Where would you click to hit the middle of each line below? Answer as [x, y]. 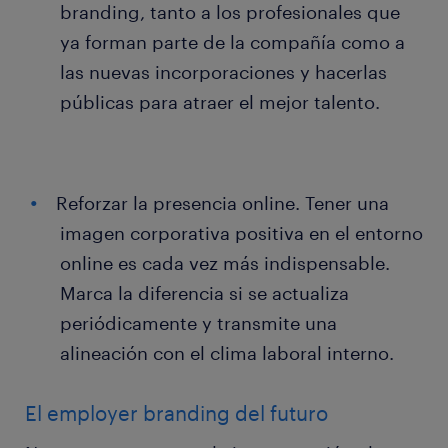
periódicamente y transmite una [198, 323]
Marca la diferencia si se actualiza [204, 293]
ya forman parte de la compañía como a [232, 42]
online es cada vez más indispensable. [225, 263]
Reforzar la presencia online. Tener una [222, 203]
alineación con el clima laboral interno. [227, 353]
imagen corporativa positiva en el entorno [241, 233]
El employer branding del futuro [176, 413]
